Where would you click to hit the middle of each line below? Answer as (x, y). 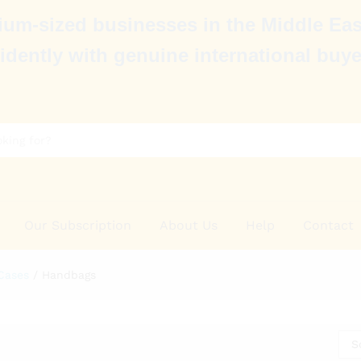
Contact (329, 225)
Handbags (69, 274)
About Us (189, 225)
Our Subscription (78, 225)
